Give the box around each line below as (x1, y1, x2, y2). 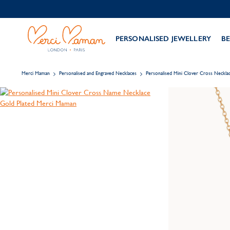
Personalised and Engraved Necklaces (59, 70, 137, 76)
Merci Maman (22, 70, 50, 76)
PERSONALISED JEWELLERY (115, 34, 211, 43)
